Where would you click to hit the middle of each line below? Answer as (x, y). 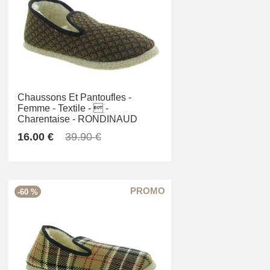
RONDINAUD (108, 119)
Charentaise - (46, 119)
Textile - (74, 108)
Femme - (36, 108)
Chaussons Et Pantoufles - (74, 98)
